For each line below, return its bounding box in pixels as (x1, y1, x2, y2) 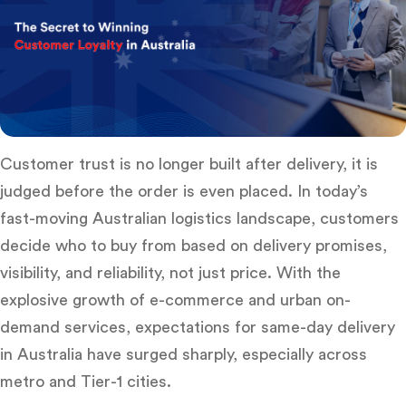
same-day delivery (261, 318, 395, 335)
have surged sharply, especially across (82, 345, 367, 362)
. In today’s (288, 182, 368, 199)
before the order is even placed (55, 182, 288, 199)
